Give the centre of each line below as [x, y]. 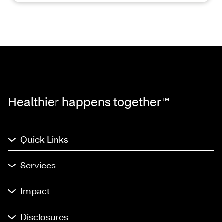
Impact [35, 191]
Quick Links [44, 139]
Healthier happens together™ [89, 102]
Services [38, 165]
